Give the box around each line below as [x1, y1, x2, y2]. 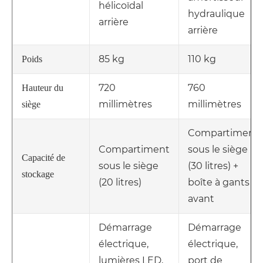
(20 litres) [99, 177, 141, 188]
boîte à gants [188, 177, 249, 188]
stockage [22, 169, 54, 180]
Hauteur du [22, 83, 63, 93]
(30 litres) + [188, 160, 238, 172]
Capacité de [22, 153, 65, 163]
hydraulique [188, 8, 245, 20]
